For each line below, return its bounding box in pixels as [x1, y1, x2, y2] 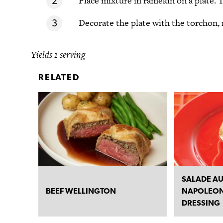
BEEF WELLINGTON [46, 186, 116, 196]
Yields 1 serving [31, 48, 85, 61]
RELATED [38, 71, 80, 82]
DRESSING [182, 198, 221, 208]
